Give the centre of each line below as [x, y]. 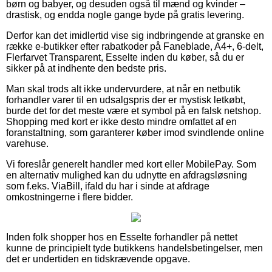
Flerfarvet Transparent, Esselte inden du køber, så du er [125, 57]
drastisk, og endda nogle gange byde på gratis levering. [125, 15]
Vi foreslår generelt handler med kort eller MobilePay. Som [131, 164]
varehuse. [27, 143]
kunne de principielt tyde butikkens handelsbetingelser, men [134, 248]
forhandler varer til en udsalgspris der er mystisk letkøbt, [126, 100]
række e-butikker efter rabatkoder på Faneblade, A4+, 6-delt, [135, 46]
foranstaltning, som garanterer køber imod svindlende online [135, 132]
